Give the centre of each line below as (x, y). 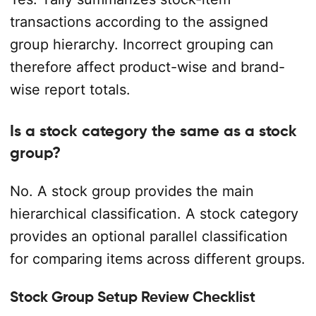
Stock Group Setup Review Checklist (132, 297)
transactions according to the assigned (139, 22)
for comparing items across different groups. (157, 259)
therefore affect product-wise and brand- (147, 67)
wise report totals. (70, 89)
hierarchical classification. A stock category (154, 213)
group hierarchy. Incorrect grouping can (141, 44)
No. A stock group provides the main (132, 191)
